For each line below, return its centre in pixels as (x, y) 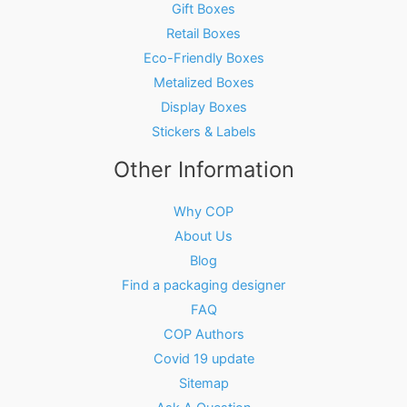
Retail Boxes (203, 33)
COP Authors (203, 335)
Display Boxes (203, 107)
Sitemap (203, 384)
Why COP (203, 212)
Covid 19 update (203, 359)
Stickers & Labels (203, 131)
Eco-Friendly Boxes (203, 58)
